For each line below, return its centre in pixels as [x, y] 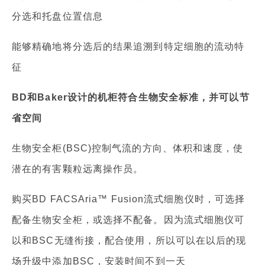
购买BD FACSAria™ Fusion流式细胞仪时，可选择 [129, 199]
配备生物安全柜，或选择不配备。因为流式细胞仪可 [128, 220]
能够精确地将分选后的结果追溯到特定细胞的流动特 [128, 47]
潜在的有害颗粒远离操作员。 [78, 169]
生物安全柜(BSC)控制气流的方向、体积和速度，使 [128, 148]
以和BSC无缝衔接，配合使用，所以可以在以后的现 [129, 241]
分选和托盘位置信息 [57, 17]
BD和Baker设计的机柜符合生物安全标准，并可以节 [131, 98]
